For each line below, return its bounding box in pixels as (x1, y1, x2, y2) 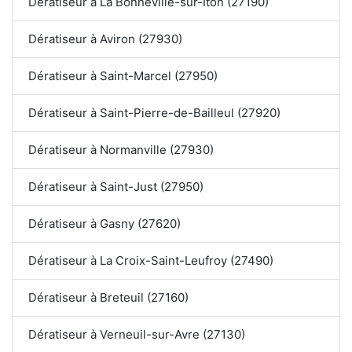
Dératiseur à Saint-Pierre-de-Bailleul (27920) (28, 105, 280, 121)
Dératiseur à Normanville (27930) (28, 142, 214, 158)
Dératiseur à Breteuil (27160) (28, 290, 189, 306)
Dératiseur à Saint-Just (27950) (28, 179, 203, 195)
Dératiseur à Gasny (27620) (28, 216, 181, 232)
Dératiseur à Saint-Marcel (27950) (28, 68, 218, 84)
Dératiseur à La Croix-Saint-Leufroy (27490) (28, 253, 273, 269)
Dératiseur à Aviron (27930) (28, 31, 182, 47)
